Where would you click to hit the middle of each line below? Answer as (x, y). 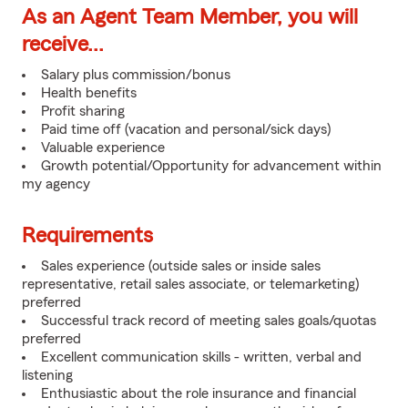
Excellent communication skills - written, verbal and (201, 357)
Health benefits (89, 93)
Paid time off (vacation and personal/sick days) (186, 129)
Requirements (87, 236)
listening (47, 375)
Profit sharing (83, 111)
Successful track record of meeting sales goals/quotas (209, 321)
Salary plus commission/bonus (136, 75)
